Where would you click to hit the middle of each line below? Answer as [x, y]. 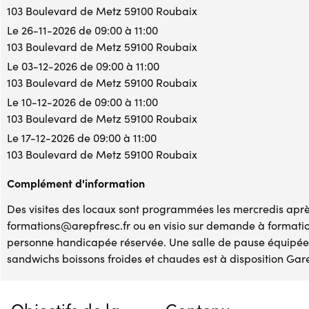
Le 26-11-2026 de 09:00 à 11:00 [82, 30]
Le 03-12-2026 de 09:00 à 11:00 [83, 66]
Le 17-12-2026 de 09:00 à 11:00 [82, 137]
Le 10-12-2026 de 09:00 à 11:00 [82, 101]
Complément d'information [76, 182]
